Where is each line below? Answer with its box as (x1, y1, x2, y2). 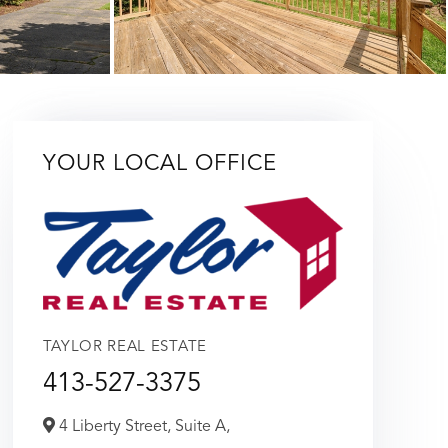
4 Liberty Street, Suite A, (54, 418, 230, 435)
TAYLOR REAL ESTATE (42, 339, 207, 355)
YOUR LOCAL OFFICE (42, 152, 277, 175)
